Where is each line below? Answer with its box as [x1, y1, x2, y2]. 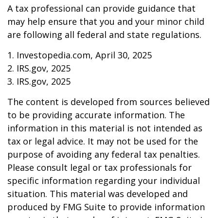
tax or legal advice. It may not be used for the [7, 135, 198, 147]
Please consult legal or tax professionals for [7, 162, 192, 173]
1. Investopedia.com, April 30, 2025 [7, 49, 152, 61]
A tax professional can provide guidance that [7, 2, 196, 14]
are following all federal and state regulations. [7, 29, 201, 40]
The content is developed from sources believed [7, 96, 210, 108]
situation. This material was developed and [7, 188, 188, 200]
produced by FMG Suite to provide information [7, 201, 205, 213]
